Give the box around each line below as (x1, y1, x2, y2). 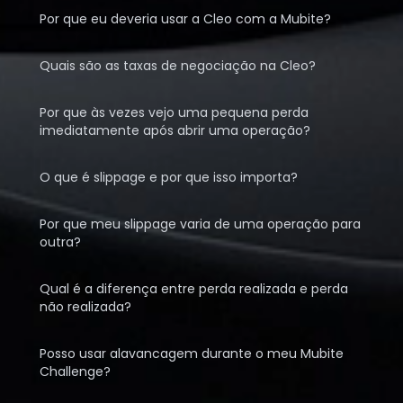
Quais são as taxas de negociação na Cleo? (40, 57, 316, 75)
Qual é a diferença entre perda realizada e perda (40, 280, 348, 298)
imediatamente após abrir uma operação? (40, 121, 310, 139)
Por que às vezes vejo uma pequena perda (40, 103, 309, 121)
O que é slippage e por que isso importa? (40, 168, 298, 186)
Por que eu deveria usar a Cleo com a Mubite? (40, 10, 331, 28)
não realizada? (40, 298, 131, 316)
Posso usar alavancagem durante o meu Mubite (40, 345, 344, 363)
